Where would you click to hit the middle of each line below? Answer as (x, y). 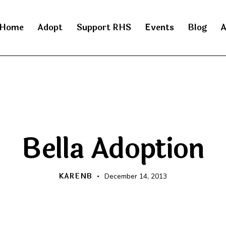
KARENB (75, 177)
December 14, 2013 (136, 177)
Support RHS (104, 28)
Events (159, 28)
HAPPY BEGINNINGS (113, 116)
